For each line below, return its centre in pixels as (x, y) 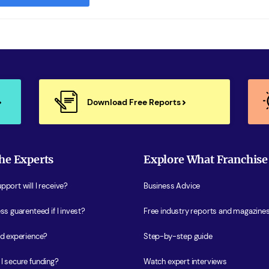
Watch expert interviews (185, 261)
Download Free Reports (135, 102)
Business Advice (172, 186)
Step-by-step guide (178, 236)
